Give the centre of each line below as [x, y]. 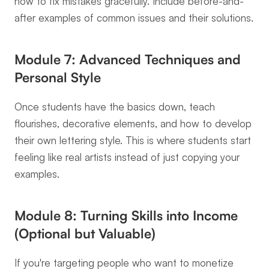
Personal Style [58, 77]
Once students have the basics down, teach [115, 107]
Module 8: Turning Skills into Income [126, 215]
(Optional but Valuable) [85, 233]
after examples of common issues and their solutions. [134, 18]
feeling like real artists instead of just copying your [127, 157]
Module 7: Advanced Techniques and [128, 59]
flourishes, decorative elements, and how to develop [133, 123]
